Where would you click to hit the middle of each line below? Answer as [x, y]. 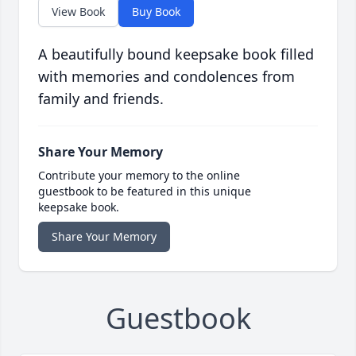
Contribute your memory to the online [139, 176]
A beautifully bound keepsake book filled [176, 54]
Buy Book [156, 12]
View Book [78, 12]
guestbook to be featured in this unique [145, 192]
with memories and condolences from [166, 77]
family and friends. [101, 99]
